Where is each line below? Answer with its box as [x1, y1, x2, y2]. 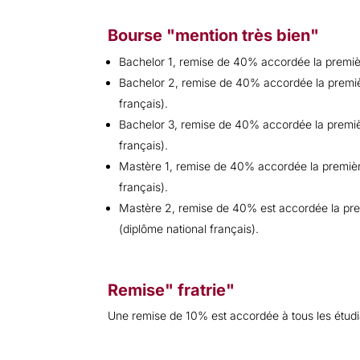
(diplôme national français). [119, 222, 260, 236]
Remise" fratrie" [108, 280, 235, 300]
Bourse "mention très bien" [108, 26, 320, 46]
